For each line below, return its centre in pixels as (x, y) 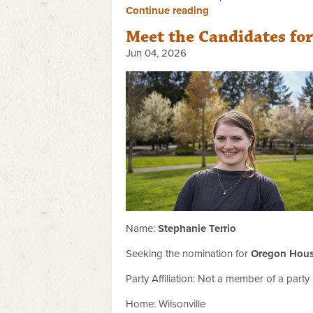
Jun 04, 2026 (156, 53)
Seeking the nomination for (187, 254)
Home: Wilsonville (166, 304)
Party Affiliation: (160, 279)
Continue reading (167, 10)
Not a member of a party (252, 279)
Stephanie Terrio (197, 229)
